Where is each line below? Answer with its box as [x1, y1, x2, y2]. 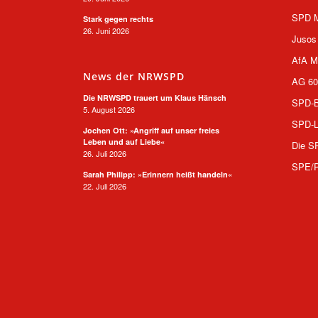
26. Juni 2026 [83, 24, 130, 36]
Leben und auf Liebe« [83, 136, 165, 148]
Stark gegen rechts [83, 13, 154, 24]
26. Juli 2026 [83, 148, 127, 160]
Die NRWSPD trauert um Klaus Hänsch [83, 92, 227, 104]
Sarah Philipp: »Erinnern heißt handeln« [83, 169, 233, 180]
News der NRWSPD [83, 70, 185, 84]
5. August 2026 [83, 104, 136, 116]
